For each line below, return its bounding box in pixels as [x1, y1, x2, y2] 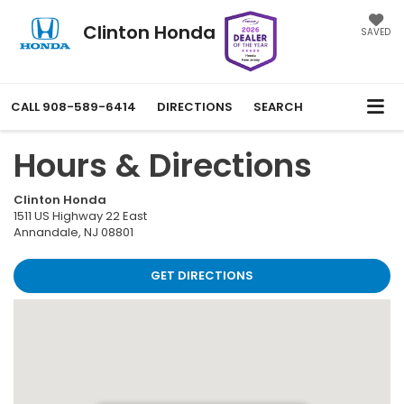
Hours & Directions [14, 142, 312, 189]
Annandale [14, 224, 78, 242]
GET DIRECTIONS [151, 267, 253, 285]
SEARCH [253, 98, 303, 116]
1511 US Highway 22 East [14, 207, 147, 225]
